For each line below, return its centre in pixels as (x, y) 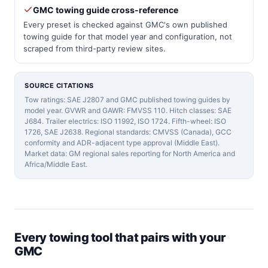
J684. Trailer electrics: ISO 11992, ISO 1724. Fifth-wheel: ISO (125, 121)
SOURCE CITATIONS (59, 85)
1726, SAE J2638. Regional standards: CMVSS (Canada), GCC (128, 132)
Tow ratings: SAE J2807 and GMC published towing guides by (127, 99)
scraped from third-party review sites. (95, 48)
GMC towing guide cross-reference (106, 10)
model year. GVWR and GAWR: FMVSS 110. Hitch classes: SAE (128, 110)
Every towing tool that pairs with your (120, 237)
